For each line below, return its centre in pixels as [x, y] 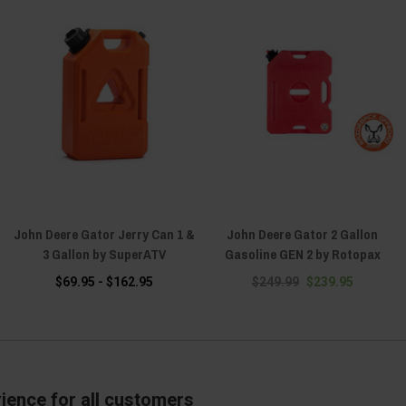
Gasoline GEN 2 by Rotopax [302, 254]
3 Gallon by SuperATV [104, 254]
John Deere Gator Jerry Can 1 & [104, 234]
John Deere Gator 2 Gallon [302, 234]
